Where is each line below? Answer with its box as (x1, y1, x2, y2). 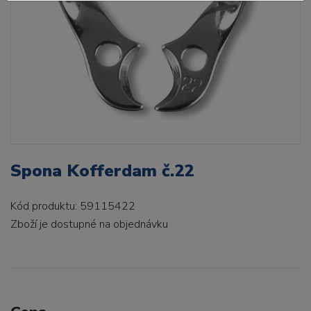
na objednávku (99, 217, 168, 232)
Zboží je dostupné (10, 217, 99, 232)
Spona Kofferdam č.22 (10, 160, 194, 182)
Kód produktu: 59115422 (10, 199, 135, 214)
